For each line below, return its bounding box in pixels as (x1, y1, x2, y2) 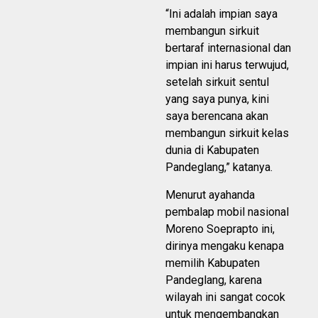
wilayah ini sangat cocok (165, 290, 285, 304)
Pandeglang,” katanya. (165, 160, 273, 174)
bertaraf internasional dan (165, 40, 291, 55)
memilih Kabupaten (165, 256, 260, 270)
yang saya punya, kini (165, 92, 269, 106)
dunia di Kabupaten (165, 143, 259, 157)
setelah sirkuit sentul (165, 75, 269, 89)
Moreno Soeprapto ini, (165, 221, 275, 236)
